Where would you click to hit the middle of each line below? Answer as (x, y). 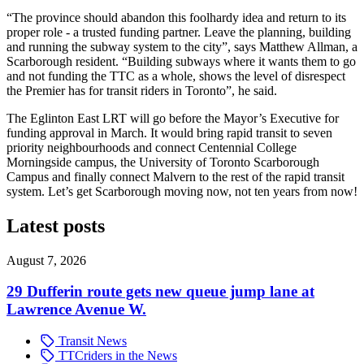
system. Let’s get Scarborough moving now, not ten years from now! (182, 191)
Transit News (91, 341)
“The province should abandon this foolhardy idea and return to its (176, 17)
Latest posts (56, 225)
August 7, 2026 (46, 260)
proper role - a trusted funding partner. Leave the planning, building (179, 32)
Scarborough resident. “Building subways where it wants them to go (181, 61)
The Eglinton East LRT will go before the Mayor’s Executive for (173, 118)
